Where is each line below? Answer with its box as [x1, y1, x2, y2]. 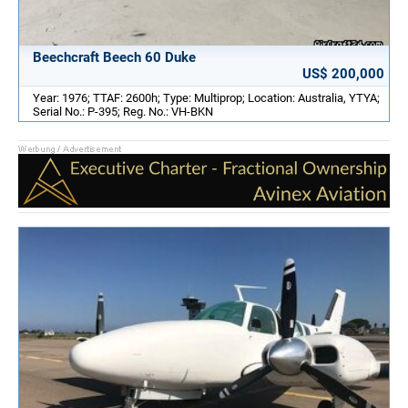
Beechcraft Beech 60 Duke [33, 49, 196, 66]
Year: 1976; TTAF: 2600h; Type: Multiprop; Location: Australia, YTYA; [33, 91, 380, 106]
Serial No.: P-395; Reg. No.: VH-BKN [33, 105, 213, 119]
